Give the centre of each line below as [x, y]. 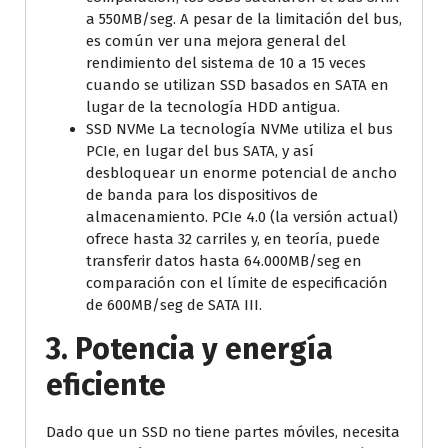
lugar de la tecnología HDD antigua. [213, 106]
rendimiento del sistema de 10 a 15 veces [226, 62]
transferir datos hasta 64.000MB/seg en [224, 260]
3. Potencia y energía [189, 348]
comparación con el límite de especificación [237, 282]
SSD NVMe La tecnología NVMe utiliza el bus [239, 128]
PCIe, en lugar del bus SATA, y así [200, 150]
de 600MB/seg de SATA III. [174, 304]
